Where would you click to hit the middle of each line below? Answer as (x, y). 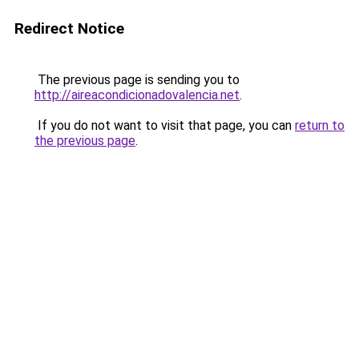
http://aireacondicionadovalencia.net (137, 95)
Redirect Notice (69, 28)
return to (320, 125)
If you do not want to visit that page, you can (165, 125)
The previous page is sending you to (137, 80)
